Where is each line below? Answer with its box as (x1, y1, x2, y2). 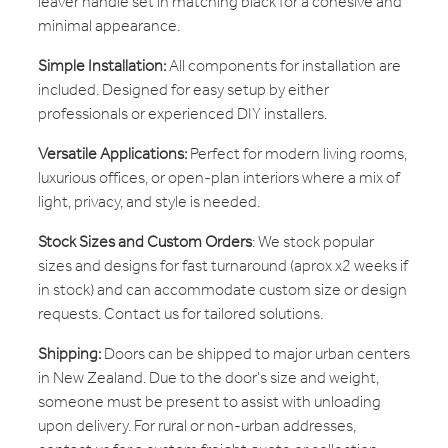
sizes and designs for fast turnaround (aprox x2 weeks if (38, 250, 408, 282)
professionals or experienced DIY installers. (38, 98, 327, 130)
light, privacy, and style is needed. (38, 186, 260, 218)
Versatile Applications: (38, 138, 187, 170)
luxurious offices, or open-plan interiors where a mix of (38, 162, 400, 194)
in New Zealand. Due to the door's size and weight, (38, 362, 379, 394)
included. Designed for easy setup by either (38, 74, 329, 106)
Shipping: (38, 338, 101, 370)
